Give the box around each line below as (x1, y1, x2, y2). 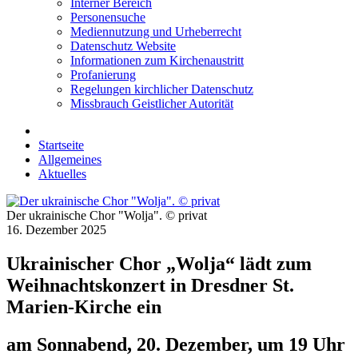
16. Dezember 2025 (6, 223, 106, 237)
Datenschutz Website (70, 39, 176, 54)
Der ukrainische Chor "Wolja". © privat (6, 209, 207, 223)
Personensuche (70, 10, 145, 25)
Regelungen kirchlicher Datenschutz (70, 82, 253, 97)
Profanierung (70, 68, 136, 82)
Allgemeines (38, 153, 101, 167)
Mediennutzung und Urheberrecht (70, 25, 241, 39)
